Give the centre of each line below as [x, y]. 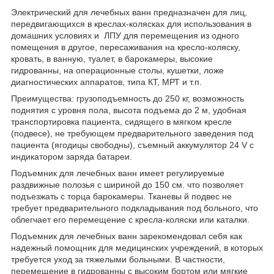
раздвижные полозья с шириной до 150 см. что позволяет [127, 184]
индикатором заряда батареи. [72, 156]
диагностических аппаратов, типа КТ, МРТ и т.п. [106, 82]
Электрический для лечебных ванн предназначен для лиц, [129, 12]
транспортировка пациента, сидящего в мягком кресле [121, 121]
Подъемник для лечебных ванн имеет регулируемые [118, 173]
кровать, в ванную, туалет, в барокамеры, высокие [112, 58]
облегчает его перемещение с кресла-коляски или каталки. [130, 219]
